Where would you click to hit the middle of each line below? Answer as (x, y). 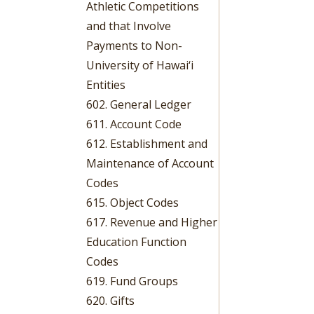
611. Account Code (134, 124)
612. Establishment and (147, 143)
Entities (106, 84)
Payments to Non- (135, 45)
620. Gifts (111, 300)
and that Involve (129, 26)
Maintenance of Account (150, 163)
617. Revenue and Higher (152, 222)
